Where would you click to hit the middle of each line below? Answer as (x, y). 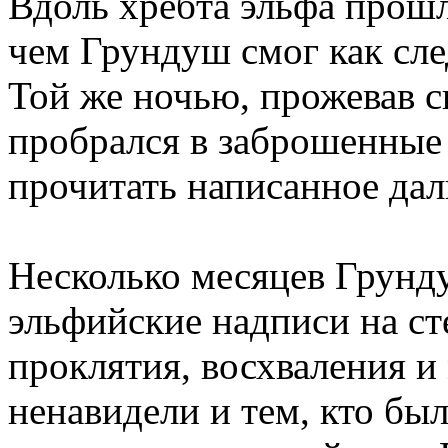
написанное (283, 185)
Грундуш (155, 50)
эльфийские (105, 320)
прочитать (97, 185)
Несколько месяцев (171, 275)
